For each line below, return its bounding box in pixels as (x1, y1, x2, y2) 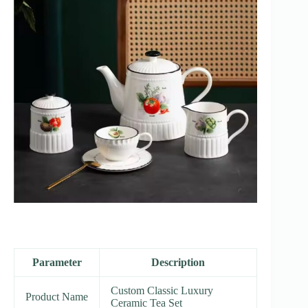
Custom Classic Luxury (111, 284, 213, 296)
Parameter (32, 256, 82, 268)
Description (151, 256, 205, 268)
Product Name (25, 290, 88, 302)
